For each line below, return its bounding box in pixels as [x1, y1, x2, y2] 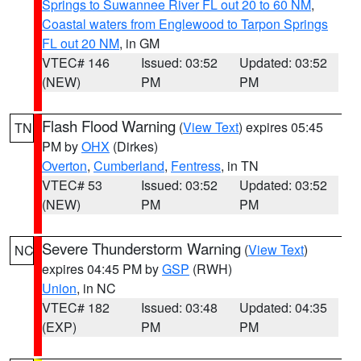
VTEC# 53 [42, 176, 102, 194]
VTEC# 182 [42, 298, 110, 317]
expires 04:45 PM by [42, 259, 162, 278]
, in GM [119, 34, 160, 52]
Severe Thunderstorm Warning [42, 238, 241, 259]
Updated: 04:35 [239, 298, 328, 317]
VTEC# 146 [42, 53, 110, 72]
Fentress [171, 156, 221, 175]
